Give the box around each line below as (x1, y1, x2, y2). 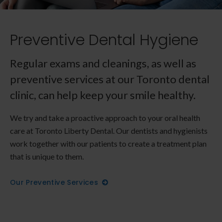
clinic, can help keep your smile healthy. (10, 88, 196, 102)
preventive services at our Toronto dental (10, 72, 210, 86)
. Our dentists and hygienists (113, 125, 208, 135)
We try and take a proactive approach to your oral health (10, 112, 200, 122)
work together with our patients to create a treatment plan (10, 138, 207, 148)
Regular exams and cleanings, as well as (10, 56, 196, 70)
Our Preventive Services (10, 177, 99, 187)
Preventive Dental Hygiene (10, 29, 198, 51)
